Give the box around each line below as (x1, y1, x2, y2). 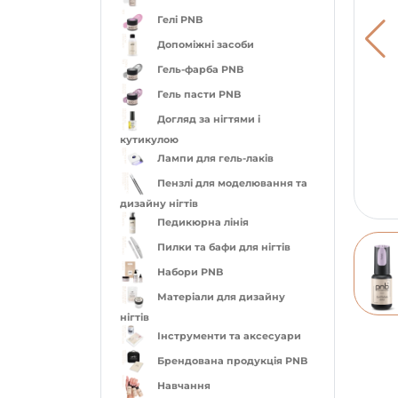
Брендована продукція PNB (156, 354, 307, 368)
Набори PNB (156, 266, 223, 279)
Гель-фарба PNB (156, 63, 243, 76)
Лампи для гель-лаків (156, 152, 274, 165)
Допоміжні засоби (156, 38, 254, 52)
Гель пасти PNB (156, 88, 241, 101)
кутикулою (119, 133, 179, 146)
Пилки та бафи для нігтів (156, 241, 291, 254)
